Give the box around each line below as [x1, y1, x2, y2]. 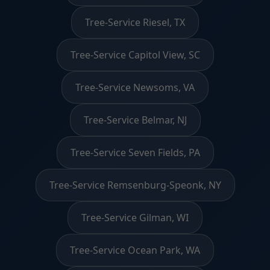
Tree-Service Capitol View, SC [70, 48, 200, 61]
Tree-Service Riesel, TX [85, 15, 185, 29]
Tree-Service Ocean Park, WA [70, 243, 200, 257]
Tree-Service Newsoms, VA [75, 80, 195, 94]
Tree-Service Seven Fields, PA [70, 145, 200, 159]
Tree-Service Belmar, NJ [83, 113, 187, 127]
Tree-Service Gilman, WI [81, 210, 189, 224]
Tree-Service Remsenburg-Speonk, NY [49, 178, 221, 192]
